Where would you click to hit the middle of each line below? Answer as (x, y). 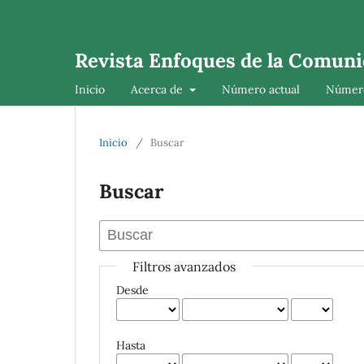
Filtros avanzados (184, 266)
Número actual (260, 89)
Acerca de (158, 89)
